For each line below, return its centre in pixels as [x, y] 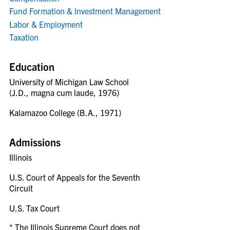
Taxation [24, 37]
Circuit [21, 188]
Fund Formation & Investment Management [85, 11]
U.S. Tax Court [34, 208]
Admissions [35, 142]
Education [32, 66]
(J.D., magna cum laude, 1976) [64, 92]
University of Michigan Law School [69, 82]
